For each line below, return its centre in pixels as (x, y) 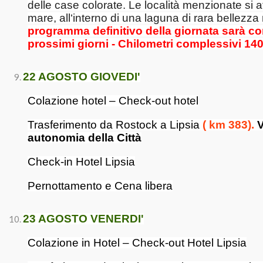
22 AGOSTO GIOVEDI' (82, 77)
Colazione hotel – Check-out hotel (113, 101)
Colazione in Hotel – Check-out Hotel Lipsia (137, 243)
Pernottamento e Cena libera (100, 186)
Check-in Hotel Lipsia (81, 162)
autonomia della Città (85, 138)
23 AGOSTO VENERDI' (83, 219)
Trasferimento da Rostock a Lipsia (115, 125)
